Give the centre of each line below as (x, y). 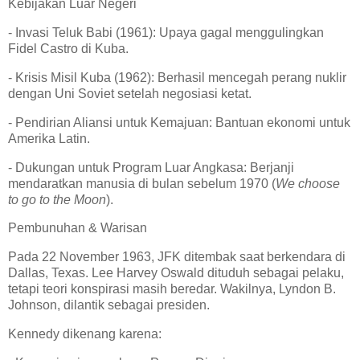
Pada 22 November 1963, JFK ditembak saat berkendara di (177, 257)
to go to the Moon (57, 199)
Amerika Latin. (52, 138)
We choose (308, 183)
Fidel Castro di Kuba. (72, 49)
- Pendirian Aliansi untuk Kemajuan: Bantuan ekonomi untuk (179, 122)
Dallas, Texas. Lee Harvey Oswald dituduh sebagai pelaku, (176, 273)
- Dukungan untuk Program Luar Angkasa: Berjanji (151, 167)
